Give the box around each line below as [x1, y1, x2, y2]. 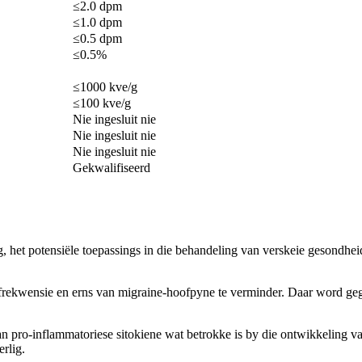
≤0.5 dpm [73, 32, 122, 46]
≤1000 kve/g [73, 80, 137, 95]
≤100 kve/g [73, 96, 131, 111]
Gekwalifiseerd [73, 161, 150, 175]
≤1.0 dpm [73, 15, 122, 30]
